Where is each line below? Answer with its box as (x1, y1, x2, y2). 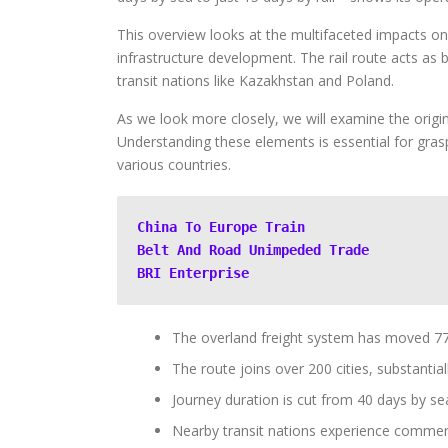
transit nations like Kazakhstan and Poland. (117, 71, 394, 90)
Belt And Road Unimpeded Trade (137, 242, 369, 258)
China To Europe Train (137, 219, 305, 235)
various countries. (117, 155, 231, 174)
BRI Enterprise (137, 265, 249, 281)
